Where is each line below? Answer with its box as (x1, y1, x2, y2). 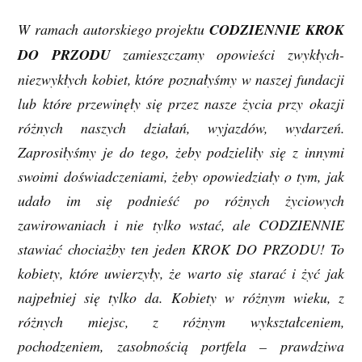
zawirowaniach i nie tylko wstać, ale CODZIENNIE (18, 214, 344, 234)
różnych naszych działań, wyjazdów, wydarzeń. (18, 117, 344, 137)
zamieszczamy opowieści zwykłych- (110, 44, 344, 64)
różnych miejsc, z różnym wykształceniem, (18, 311, 344, 331)
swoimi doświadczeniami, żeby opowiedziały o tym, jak (18, 166, 344, 186)
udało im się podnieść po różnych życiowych (18, 190, 344, 210)
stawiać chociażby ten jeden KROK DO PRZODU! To (18, 238, 344, 259)
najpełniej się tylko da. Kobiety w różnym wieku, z (18, 287, 344, 307)
